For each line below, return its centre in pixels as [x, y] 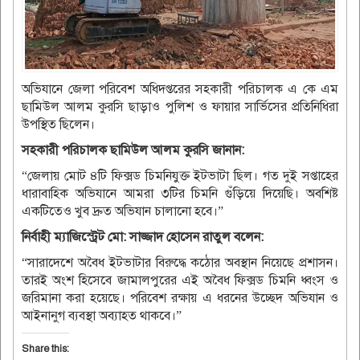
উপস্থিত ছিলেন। [58, 125]
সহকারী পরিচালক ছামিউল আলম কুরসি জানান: [133, 151]
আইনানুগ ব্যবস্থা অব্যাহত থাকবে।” [102, 316]
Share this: [45, 349]
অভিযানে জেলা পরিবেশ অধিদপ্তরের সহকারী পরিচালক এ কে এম [180, 90]
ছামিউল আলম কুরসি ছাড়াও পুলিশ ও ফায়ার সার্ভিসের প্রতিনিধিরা [180, 107]
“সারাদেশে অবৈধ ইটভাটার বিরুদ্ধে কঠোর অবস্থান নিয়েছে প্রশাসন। [180, 263]
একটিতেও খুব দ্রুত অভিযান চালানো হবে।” [123, 212]
